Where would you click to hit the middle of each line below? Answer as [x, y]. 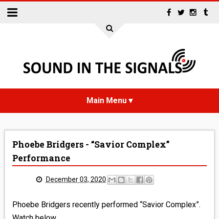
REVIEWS [109, 199]
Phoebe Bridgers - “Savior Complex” [91, 144]
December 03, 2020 [76, 179]
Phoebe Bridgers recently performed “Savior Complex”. [106, 205]
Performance [41, 158]
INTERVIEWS [109, 175]
